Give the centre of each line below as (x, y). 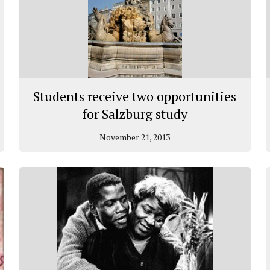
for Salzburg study (135, 114)
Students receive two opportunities (135, 96)
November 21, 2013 (135, 137)
